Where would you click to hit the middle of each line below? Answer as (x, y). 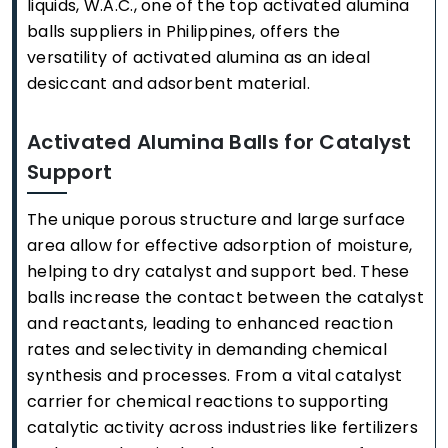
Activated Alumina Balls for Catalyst (219, 142)
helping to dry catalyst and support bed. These (218, 272)
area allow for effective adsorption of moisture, (220, 246)
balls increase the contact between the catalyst (226, 298)
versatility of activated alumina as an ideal (199, 58)
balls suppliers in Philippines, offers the (184, 32)
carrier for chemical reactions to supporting (208, 402)
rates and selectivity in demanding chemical (207, 350)
